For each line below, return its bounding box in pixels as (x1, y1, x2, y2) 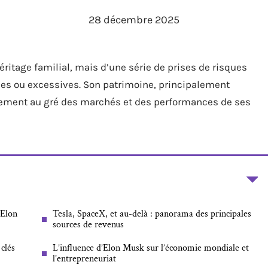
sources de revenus (53, 218, 124, 231)
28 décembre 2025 (89, 13, 179, 26)
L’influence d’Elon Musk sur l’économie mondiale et (53, 242, 249, 254)
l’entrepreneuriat (53, 252, 116, 265)
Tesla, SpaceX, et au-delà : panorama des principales (53, 208, 251, 220)
